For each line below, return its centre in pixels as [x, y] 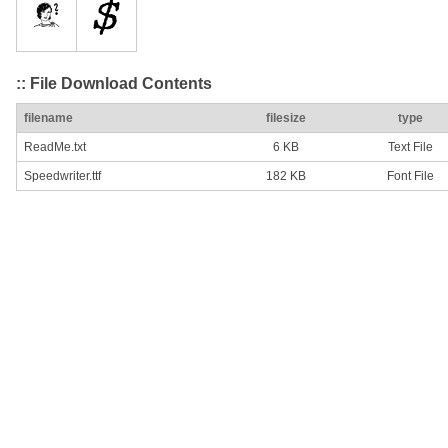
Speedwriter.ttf [62, 176]
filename [48, 118]
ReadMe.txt [55, 147]
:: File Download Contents [114, 83]
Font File [410, 176]
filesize [286, 118]
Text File [410, 147]
